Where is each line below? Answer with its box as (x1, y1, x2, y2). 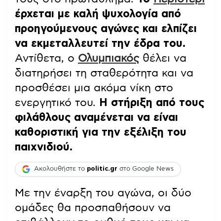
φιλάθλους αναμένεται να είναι (15, 111, 178, 123)
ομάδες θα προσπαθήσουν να (15, 202, 171, 213)
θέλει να (139, 52, 186, 64)
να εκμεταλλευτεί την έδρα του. (15, 37, 185, 49)
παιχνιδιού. (15, 141, 73, 152)
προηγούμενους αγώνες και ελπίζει (15, 23, 197, 34)
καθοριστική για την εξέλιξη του (15, 126, 186, 138)
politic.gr (87, 166, 117, 173)
